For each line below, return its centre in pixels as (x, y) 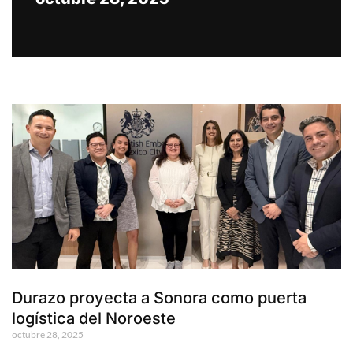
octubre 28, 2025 (48, 335)
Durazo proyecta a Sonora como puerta (159, 298)
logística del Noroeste (94, 319)
